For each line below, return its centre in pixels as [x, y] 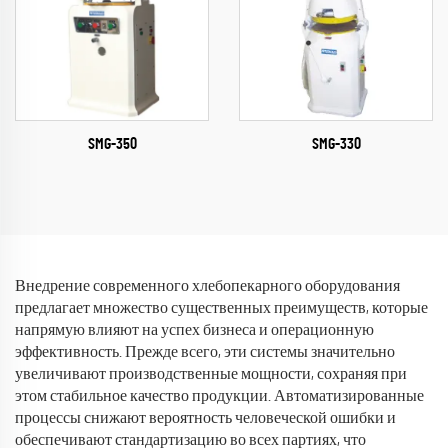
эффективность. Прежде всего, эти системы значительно [205, 352]
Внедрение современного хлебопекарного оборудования [207, 286]
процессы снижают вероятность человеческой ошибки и [205, 418]
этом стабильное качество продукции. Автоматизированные [219, 396]
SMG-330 [336, 144]
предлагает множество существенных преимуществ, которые [221, 308]
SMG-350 [112, 144]
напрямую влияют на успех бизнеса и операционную [194, 330]
